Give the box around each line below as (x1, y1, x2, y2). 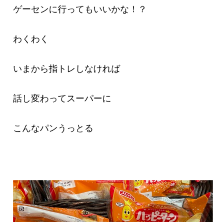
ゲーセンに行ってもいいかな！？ (13, 3, 147, 14)
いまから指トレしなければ (13, 63, 120, 74)
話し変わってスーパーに (13, 93, 111, 104)
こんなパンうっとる (13, 122, 94, 133)
